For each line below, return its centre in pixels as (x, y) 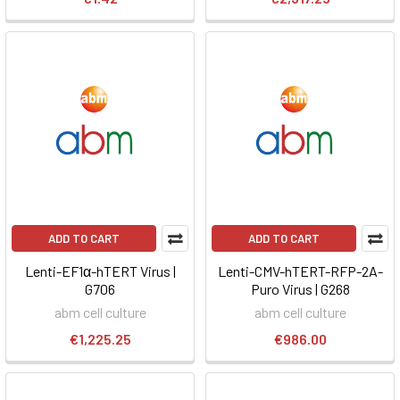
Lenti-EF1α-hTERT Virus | (100, 271)
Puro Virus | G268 (300, 288)
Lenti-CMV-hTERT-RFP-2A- (300, 271)
